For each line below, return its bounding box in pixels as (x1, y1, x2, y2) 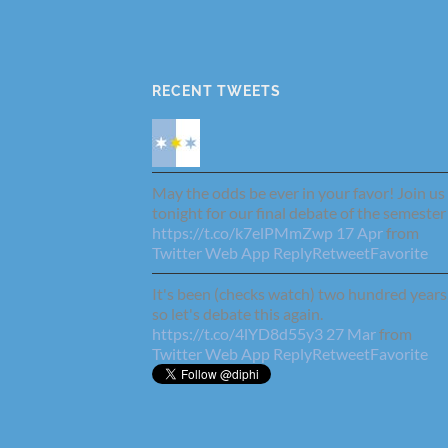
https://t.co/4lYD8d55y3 (152, 323, 323, 343)
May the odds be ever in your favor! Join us (152, 182, 445, 202)
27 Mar (326, 323, 376, 343)
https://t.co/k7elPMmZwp (152, 222, 333, 242)
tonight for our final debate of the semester (152, 202, 446, 222)
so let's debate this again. (152, 303, 323, 323)
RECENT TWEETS (152, 81, 281, 99)
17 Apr (336, 222, 383, 242)
